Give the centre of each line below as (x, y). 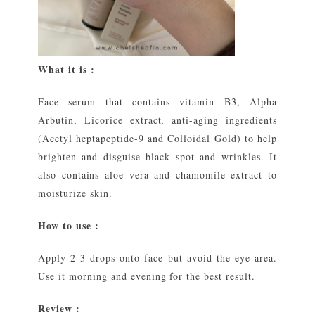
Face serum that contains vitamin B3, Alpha (157, 102)
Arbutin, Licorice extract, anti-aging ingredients (157, 120)
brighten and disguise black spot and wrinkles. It (157, 157)
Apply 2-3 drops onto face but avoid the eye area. (157, 258)
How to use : (69, 226)
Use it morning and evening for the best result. (147, 276)
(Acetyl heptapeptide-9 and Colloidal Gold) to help (157, 139)
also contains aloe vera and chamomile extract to (157, 175)
